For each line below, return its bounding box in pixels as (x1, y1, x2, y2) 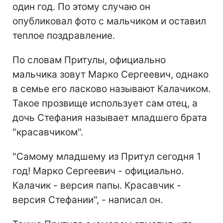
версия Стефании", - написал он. (12, 194, 163, 206)
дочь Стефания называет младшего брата (12, 111, 207, 123)
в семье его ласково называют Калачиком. (12, 83, 211, 95)
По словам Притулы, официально (12, 54, 166, 66)
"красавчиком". (12, 126, 83, 138)
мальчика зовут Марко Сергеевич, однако (12, 68, 209, 80)
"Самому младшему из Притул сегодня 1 (12, 150, 201, 162)
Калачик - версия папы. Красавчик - (12, 179, 181, 191)
